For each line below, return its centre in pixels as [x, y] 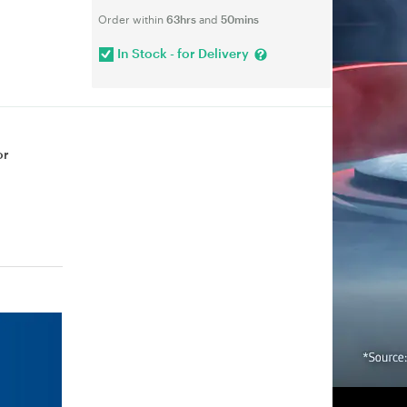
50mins [239, 19]
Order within [132, 19]
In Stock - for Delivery [183, 53]
